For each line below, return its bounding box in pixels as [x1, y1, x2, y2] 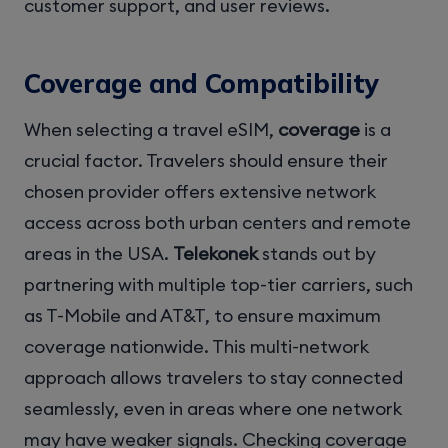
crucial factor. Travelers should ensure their [24, 149, 388, 173]
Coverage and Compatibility [24, 66, 379, 100]
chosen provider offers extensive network [24, 180, 376, 204]
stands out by [258, 242, 376, 266]
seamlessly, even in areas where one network [24, 397, 402, 421]
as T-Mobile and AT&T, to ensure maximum [24, 304, 381, 328]
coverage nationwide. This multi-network [24, 335, 369, 359]
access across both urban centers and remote [24, 211, 411, 235]
